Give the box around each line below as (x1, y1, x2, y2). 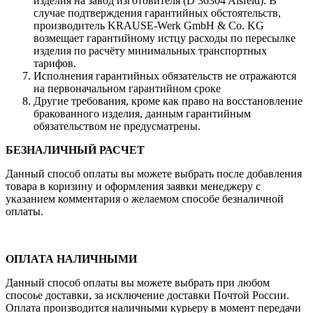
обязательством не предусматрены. (34, 120, 201, 133)
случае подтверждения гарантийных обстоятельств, (34, 7, 281, 20)
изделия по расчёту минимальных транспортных (34, 45, 267, 57)
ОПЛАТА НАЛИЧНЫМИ (6, 253, 137, 265)
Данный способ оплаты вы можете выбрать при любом (6, 277, 270, 289)
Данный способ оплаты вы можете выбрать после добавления (6, 168, 302, 180)
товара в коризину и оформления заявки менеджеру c (6, 180, 261, 193)
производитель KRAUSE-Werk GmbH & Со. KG (34, 20, 264, 32)
